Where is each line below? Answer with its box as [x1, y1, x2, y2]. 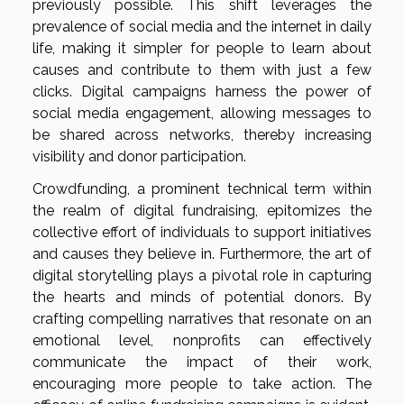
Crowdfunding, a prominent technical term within [32, 179, 372, 197]
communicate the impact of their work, [32, 353, 372, 371]
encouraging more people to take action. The [32, 374, 372, 392]
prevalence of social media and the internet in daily [32, 17, 372, 35]
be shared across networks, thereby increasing [32, 125, 372, 143]
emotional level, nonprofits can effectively [32, 331, 372, 349]
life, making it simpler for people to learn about [32, 39, 372, 57]
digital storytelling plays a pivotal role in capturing [32, 266, 372, 284]
